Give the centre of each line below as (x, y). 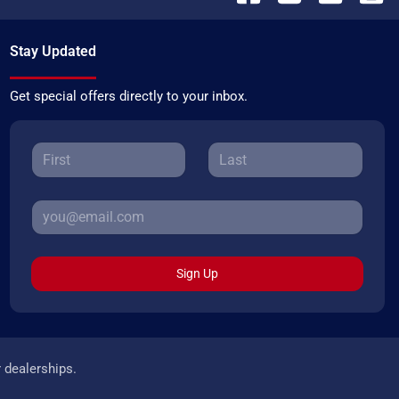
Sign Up (197, 274)
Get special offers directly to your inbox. (128, 97)
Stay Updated (53, 52)
